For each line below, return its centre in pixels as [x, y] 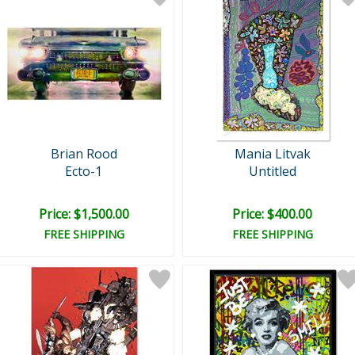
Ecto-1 [84, 171]
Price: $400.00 [272, 214]
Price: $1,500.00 [84, 214]
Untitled [272, 171]
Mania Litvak [272, 154]
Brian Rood [84, 154]
